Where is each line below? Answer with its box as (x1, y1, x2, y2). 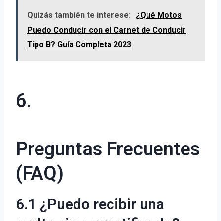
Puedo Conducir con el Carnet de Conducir (27, 25, 186, 35)
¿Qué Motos (136, 10, 182, 20)
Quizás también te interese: (27, 10, 131, 20)
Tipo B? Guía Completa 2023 (27, 40, 131, 50)
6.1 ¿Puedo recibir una (16, 194, 164, 216)
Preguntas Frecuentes (16, 136, 200, 164)
